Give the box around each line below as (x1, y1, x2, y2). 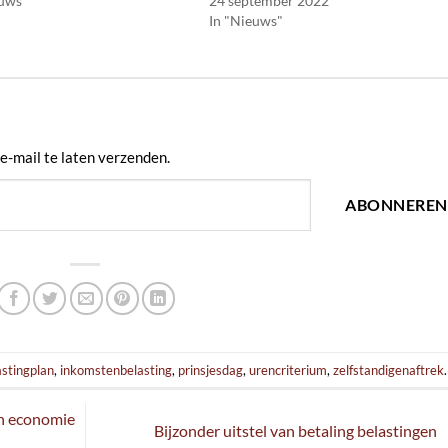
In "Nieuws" (208, 12, 283, 30)
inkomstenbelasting (60, 361, 173, 378)
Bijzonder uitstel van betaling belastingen (153, 421, 440, 441)
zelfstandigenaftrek (333, 361, 445, 378)
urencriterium (249, 361, 328, 378)
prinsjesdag (178, 361, 244, 378)
